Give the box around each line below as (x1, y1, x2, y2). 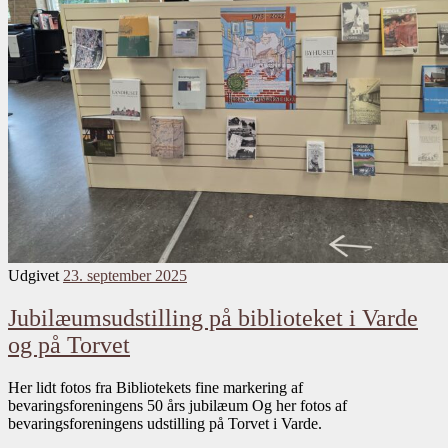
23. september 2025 (63, 267, 187, 285)
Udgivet (8, 267, 63, 285)
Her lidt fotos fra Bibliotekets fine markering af (8, 379, 303, 397)
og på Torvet (8, 332, 130, 359)
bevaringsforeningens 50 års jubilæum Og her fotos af (8, 397, 347, 415)
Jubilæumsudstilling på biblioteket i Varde (8, 305, 418, 332)
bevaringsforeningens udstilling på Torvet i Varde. (8, 415, 322, 433)
